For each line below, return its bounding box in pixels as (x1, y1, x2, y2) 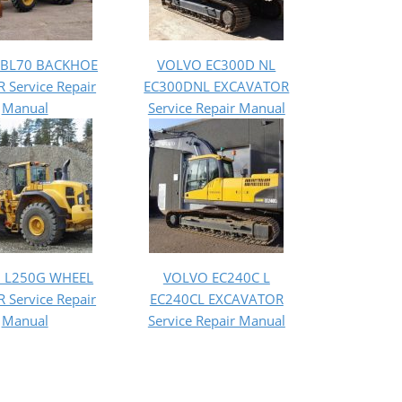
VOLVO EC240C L (162, 267, 270, 286)
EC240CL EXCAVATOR (149, 289, 284, 308)
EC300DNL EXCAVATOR (144, 76, 290, 95)
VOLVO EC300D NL (157, 55, 276, 74)
